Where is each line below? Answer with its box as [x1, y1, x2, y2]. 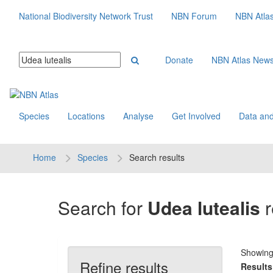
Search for [57, 194, 147, 221]
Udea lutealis [147, 194, 260, 221]
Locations [68, 110, 105, 122]
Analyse [123, 110, 154, 122]
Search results [129, 151, 185, 163]
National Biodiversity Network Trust [19, 10, 153, 22]
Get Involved [172, 110, 221, 122]
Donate [165, 54, 193, 66]
